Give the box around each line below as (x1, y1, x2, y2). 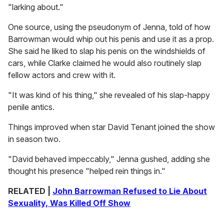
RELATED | (8, 186, 52, 196)
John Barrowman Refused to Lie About (52, 186, 207, 196)
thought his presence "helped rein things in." (8, 166, 165, 176)
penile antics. (8, 102, 54, 112)
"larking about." (8, 2, 63, 12)
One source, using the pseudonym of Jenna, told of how (8, 22, 210, 32)
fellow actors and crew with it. (8, 70, 115, 80)
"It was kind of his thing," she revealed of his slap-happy (8, 90, 210, 100)
